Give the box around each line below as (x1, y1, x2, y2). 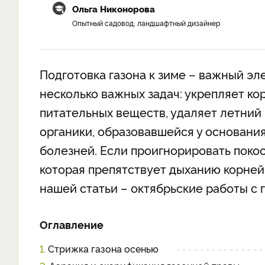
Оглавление (40, 217, 104, 231)
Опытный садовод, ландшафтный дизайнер (72, 18, 220, 28)
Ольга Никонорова (72, 2, 155, 15)
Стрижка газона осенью (46, 242, 159, 255)
